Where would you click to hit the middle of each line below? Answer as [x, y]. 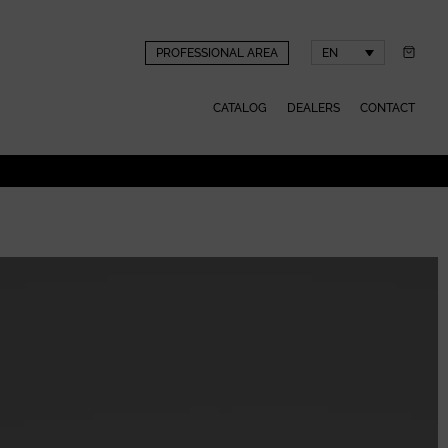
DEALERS [313, 108]
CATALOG [239, 108]
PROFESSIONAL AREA [216, 52]
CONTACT [387, 108]
